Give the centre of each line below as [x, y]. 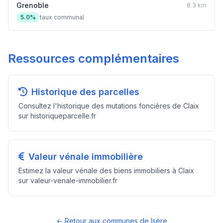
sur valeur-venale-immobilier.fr [68, 180]
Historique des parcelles [85, 92]
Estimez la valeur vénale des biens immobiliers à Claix [106, 170]
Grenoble [33, 5]
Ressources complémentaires [94, 58]
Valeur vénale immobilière [86, 157]
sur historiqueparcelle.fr [57, 116]
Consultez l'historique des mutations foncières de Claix [109, 106]
